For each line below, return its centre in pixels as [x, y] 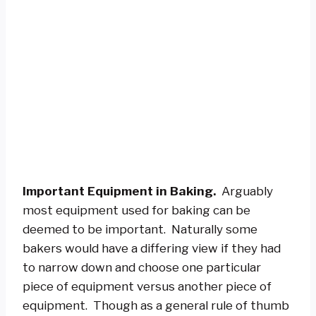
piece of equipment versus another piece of [147, 286]
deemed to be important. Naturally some [140, 229]
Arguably [244, 191]
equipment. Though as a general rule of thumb [156, 305]
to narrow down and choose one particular [142, 267]
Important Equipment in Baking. [119, 191]
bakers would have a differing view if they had [152, 248]
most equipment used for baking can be [136, 210]
